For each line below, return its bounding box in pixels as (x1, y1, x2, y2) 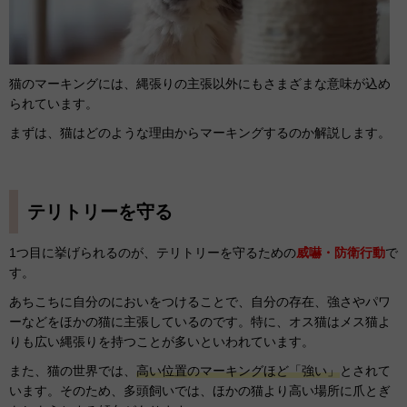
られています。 (9, 95, 98, 111)
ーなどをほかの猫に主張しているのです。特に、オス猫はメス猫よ (9, 313, 391, 329)
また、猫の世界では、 (9, 362, 136, 378)
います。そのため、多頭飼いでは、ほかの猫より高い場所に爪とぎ (9, 382, 391, 398)
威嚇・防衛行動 (296, 244, 385, 260)
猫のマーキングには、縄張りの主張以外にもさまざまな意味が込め (9, 75, 391, 91)
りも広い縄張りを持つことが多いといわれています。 (9, 333, 314, 349)
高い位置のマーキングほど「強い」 (136, 362, 340, 378)
